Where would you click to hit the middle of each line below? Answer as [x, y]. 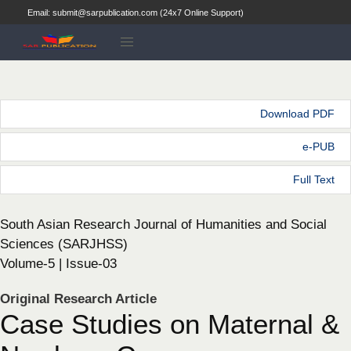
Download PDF [297, 113]
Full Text [314, 179]
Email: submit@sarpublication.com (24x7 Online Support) [136, 13]
